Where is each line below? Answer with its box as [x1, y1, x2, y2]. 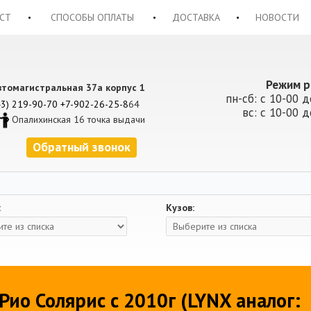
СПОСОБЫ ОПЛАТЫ [50, 11, 134, 24]
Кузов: [166, 201, 194, 214]
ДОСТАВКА [172, 11, 220, 24]
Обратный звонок [33, 139, 131, 155]
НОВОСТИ [255, 11, 299, 24]
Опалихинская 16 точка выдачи [12, 112, 145, 126]
